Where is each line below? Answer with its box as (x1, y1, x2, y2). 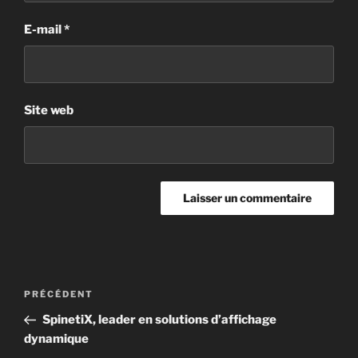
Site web (24, 103, 74, 118)
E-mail (24, 22, 64, 38)
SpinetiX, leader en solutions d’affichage (42, 312, 276, 328)
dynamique (24, 332, 89, 347)
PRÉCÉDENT (24, 288, 93, 300)
